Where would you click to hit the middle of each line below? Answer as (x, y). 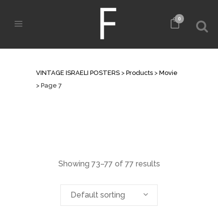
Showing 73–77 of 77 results (109, 164)
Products (139, 73)
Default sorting (98, 195)
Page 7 (51, 85)
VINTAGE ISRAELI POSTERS (78, 73)
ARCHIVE (55, 61)
